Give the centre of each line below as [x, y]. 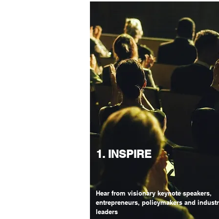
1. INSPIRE [124, 154]
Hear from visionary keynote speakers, [153, 193]
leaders [107, 212]
